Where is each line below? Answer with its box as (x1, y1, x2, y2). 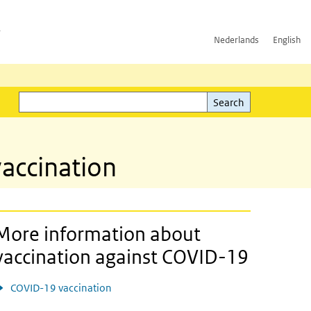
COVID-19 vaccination (10, 281, 112, 294)
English (273, 34, 301, 46)
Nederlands (214, 34, 259, 46)
